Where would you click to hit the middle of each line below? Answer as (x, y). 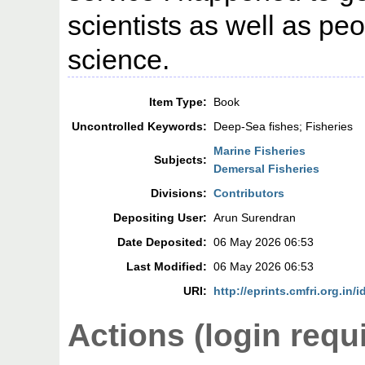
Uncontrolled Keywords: (140, 127)
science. (119, 60)
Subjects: (181, 160)
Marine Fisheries (260, 151)
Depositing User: (161, 218)
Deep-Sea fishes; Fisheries (284, 127)
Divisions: (179, 193)
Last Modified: (167, 267)
